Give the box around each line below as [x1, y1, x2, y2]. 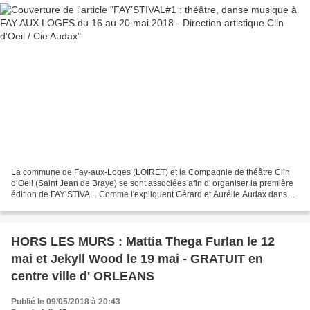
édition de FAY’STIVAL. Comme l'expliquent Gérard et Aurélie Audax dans [11, 189, 287, 199]
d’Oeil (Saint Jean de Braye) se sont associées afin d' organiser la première [11, 178, 293, 188]
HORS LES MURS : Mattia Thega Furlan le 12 [11, 234, 275, 248]
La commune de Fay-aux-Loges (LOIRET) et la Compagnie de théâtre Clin [11, 167, 290, 177]
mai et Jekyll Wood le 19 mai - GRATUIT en [11, 251, 263, 266]
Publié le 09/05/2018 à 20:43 [11, 296, 120, 307]
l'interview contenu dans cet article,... [11, 200, 148, 210]
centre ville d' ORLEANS [11, 268, 154, 283]
